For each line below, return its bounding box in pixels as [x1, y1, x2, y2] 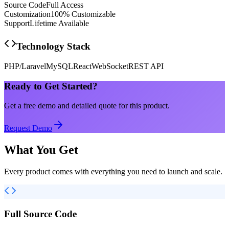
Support [4, 18, 30, 28]
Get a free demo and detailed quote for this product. [4, 101, 170, 110]
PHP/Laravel [4, 61, 46, 71]
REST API [128, 61, 164, 71]
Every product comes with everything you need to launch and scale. [4, 167, 222, 176]
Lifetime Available [30, 18, 89, 28]
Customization [4, 9, 51, 18]
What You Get [4, 143, 78, 157]
